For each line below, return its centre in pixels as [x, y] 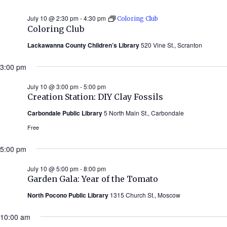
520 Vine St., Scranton [172, 45]
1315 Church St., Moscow [145, 195]
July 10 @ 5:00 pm [53, 168]
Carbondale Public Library [66, 113]
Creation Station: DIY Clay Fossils [95, 97]
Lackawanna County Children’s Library [84, 45]
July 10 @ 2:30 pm [53, 18]
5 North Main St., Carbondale [144, 112]
